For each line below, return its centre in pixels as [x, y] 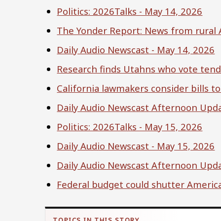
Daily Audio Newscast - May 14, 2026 [136, 49]
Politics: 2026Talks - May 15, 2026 [130, 127]
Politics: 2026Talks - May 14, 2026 [130, 11]
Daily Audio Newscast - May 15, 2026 [136, 146]
